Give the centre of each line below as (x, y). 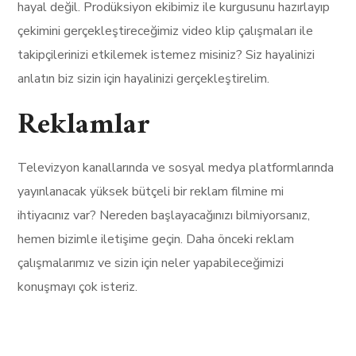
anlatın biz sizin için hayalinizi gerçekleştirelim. (144, 79)
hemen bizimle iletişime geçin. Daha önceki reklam (156, 239)
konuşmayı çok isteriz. (78, 287)
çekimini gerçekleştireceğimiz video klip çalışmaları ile (166, 31)
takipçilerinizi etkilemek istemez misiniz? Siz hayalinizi (166, 55)
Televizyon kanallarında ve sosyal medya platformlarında (176, 168)
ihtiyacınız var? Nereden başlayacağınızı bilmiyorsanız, (164, 215)
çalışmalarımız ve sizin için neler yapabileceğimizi (151, 263)
